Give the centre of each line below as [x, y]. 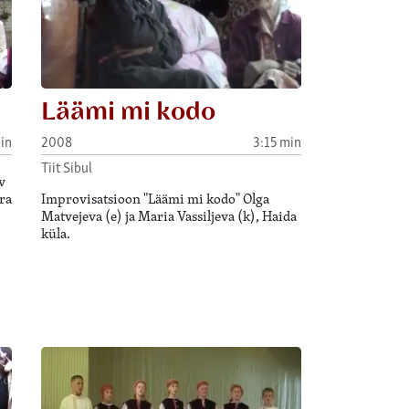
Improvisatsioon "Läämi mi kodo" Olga [156, 198]
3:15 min [277, 141]
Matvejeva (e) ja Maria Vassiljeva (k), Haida [169, 215]
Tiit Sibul [67, 166]
